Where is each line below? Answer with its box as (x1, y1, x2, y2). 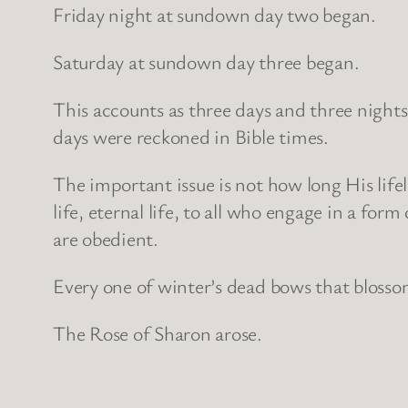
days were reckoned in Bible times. (53, 122, 329, 149)
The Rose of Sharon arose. (53, 319, 262, 346)
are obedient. (53, 224, 158, 251)
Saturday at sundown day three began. (53, 47, 360, 75)
